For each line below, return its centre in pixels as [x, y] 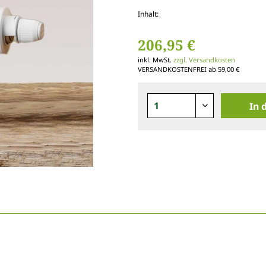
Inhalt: [150, 14]
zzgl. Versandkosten [204, 59]
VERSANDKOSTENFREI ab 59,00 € [189, 69]
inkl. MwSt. [156, 59]
